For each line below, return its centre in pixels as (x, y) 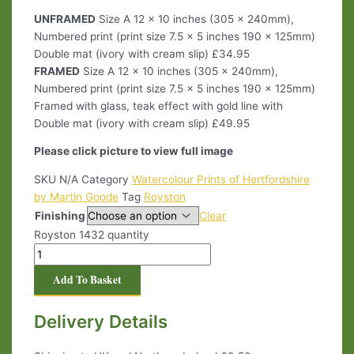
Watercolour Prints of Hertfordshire (220, 179)
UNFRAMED (64, 19)
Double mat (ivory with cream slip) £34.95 (141, 53)
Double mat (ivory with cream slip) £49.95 (141, 123)
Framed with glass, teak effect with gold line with (158, 105)
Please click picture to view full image (133, 151)
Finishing (60, 215)
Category (105, 179)
